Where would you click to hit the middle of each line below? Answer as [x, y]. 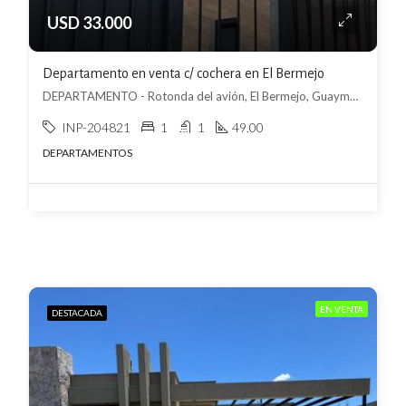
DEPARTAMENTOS [87, 153]
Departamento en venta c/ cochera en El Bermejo [184, 73]
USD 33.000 [89, 23]
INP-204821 [96, 127]
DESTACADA [77, 313]
